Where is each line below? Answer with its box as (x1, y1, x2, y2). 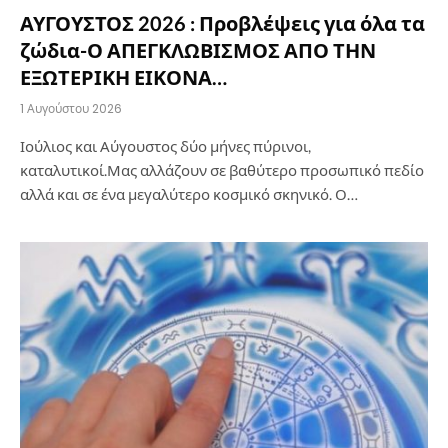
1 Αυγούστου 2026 (20, 99, 122, 117)
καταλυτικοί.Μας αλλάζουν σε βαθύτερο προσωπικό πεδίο (20, 160, 424, 179)
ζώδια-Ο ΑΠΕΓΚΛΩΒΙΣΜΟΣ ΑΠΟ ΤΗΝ (20, 37, 376, 62)
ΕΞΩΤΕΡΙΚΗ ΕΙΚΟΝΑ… (20, 64, 227, 89)
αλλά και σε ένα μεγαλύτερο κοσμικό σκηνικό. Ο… (20, 184, 358, 203)
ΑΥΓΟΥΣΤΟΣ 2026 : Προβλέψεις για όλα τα (20, 10, 425, 35)
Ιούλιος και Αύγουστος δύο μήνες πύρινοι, (20, 136, 311, 155)
